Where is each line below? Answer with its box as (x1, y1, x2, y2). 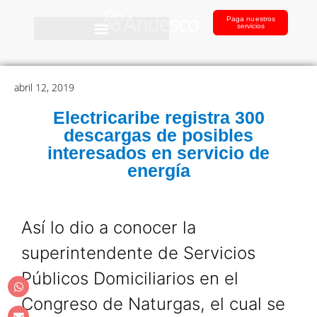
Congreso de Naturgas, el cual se (21, 294, 285, 314)
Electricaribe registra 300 (52, 108, 265, 127)
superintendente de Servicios (21, 243, 255, 263)
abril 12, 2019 (14, 81, 74, 94)
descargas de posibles (64, 125, 253, 145)
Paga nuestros (226, 15, 276, 23)
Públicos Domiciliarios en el (21, 268, 238, 289)
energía (127, 161, 190, 180)
